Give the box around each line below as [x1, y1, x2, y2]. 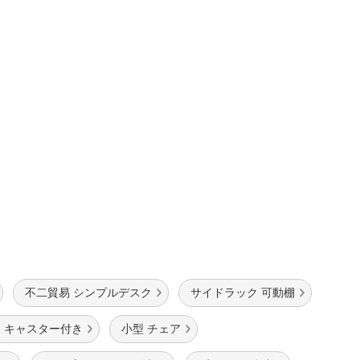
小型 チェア [121, 322, 181, 336]
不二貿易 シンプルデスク [25, 286, 152, 300]
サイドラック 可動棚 [190, 286, 295, 300]
